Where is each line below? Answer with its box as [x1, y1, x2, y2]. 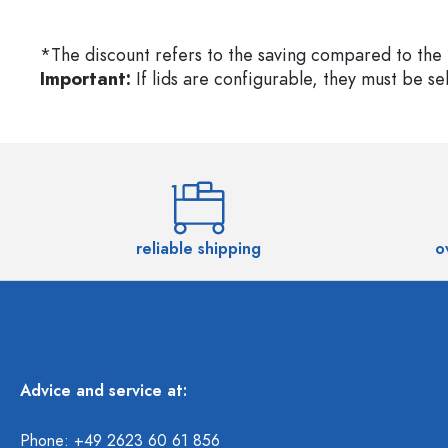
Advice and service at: [20, 380, 187, 402]
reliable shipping [135, 238, 261, 260]
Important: [40, 66, 131, 91]
